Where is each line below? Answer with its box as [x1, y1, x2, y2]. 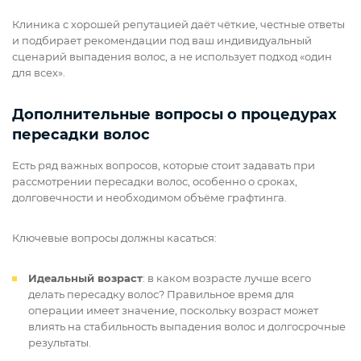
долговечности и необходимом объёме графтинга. [12, 191, 289, 205]
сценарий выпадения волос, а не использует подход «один [12, 50, 332, 64]
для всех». [12, 66, 65, 80]
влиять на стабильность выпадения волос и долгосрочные [28, 320, 346, 334]
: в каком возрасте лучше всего [143, 272, 311, 285]
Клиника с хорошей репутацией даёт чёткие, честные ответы [12, 18, 345, 31]
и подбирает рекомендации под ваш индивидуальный [12, 34, 312, 48]
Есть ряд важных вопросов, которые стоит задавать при [12, 159, 315, 172]
